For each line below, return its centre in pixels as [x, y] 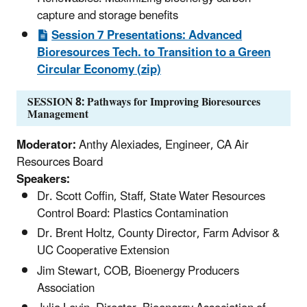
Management [58, 115]
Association [66, 288]
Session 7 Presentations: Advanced [147, 36]
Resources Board [60, 163]
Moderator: [46, 146]
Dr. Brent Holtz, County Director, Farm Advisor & [158, 234]
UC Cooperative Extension [103, 251]
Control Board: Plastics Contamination [133, 214]
